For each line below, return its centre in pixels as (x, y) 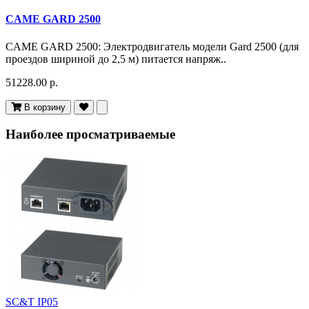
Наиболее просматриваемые (90, 134)
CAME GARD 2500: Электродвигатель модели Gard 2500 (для (152, 46)
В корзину (45, 107)
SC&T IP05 (32, 301)
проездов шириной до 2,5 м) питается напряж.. (116, 59)
